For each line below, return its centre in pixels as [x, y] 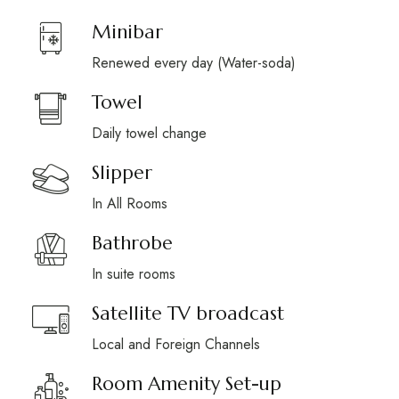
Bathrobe [132, 243]
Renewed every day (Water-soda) [193, 63]
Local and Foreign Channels [175, 344]
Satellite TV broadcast [187, 313]
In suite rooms [133, 274]
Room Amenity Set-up [186, 384]
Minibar [127, 32]
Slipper [122, 173]
